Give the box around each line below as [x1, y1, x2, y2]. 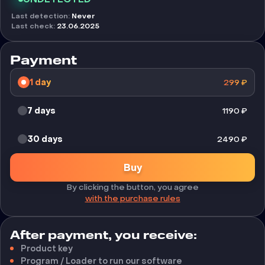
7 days [27, 105, 56, 117]
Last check [11, 21, 53, 31]
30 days [27, 133, 63, 145]
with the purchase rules [85, 193, 180, 204]
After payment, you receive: [10, 227, 197, 244]
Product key [21, 243, 73, 254]
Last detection [11, 11, 68, 21]
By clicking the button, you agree [66, 182, 199, 193]
